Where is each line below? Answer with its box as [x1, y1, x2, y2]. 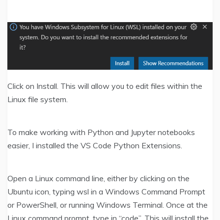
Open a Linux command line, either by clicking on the [7, 173, 190, 184]
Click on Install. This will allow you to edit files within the [7, 81, 202, 91]
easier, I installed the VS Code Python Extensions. [7, 140, 182, 151]
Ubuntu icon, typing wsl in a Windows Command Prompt [7, 187, 205, 197]
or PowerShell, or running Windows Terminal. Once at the [7, 200, 208, 210]
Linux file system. [7, 94, 68, 105]
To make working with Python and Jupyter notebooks [7, 127, 195, 137]
